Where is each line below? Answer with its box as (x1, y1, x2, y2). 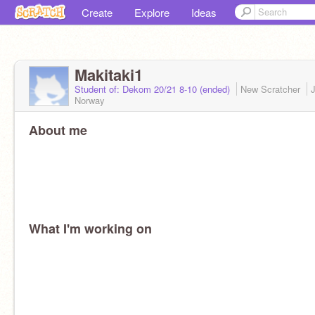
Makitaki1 (75, 63, 143, 86)
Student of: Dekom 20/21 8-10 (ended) (75, 82, 233, 96)
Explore (134, 5, 169, 20)
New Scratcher (240, 82, 303, 96)
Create (82, 5, 112, 20)
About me (29, 121, 87, 139)
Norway (75, 94, 105, 107)
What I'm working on (29, 219, 152, 238)
